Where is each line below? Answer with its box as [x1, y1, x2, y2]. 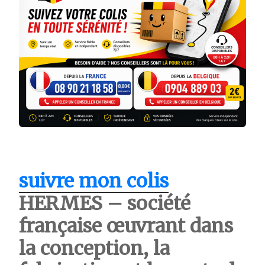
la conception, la [19, 236, 170, 260]
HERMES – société [19, 191, 190, 215]
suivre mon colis [19, 169, 169, 193]
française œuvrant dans [19, 214, 233, 238]
